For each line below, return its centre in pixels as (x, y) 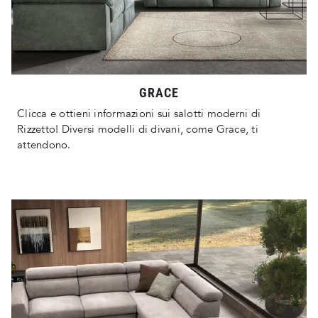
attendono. (44, 145)
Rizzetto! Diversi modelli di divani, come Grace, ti (138, 130)
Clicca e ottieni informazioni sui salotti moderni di (139, 114)
